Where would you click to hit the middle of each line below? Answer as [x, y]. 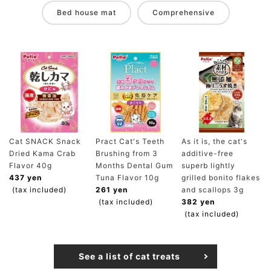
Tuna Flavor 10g [127, 177]
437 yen [25, 177]
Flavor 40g [31, 165]
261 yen [111, 189]
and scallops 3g [213, 189]
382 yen [198, 201]
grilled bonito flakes [221, 177]
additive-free [208, 153]
